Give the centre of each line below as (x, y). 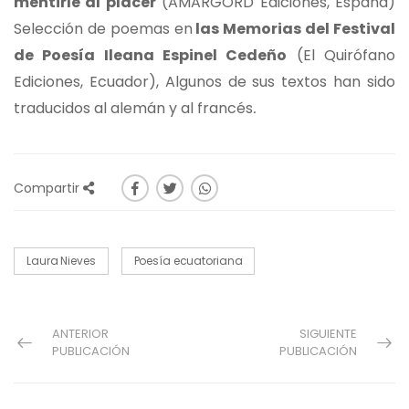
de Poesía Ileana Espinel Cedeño (151, 56)
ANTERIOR (80, 334)
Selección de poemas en (103, 29)
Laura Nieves (61, 261)
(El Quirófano (341, 56)
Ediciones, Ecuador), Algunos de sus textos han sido (204, 82)
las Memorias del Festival (294, 29)
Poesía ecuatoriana (188, 261)
